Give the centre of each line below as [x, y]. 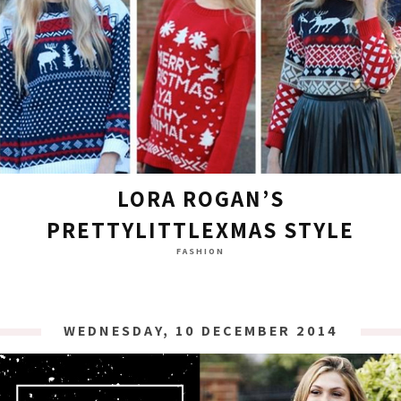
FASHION [200, 252]
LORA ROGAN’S [200, 199]
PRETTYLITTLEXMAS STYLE [200, 230]
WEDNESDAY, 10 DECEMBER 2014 [200, 331]
